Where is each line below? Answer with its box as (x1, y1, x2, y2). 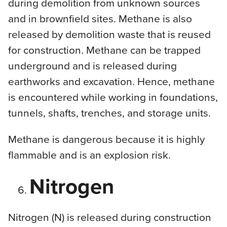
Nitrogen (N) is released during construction (8, 209, 211, 224)
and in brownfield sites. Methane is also (8, 10, 192, 26)
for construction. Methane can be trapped (8, 42, 201, 57)
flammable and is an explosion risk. (8, 146, 171, 162)
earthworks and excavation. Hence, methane (8, 73, 215, 89)
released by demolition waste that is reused (8, 26, 211, 42)
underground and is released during (8, 57, 177, 73)
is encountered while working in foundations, (8, 89, 218, 104)
